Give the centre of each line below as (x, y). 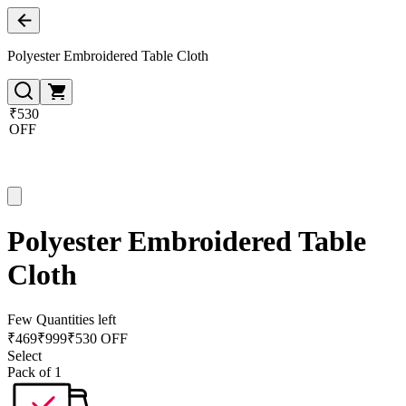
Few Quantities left (62, 319)
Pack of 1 (34, 372)
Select (24, 355)
